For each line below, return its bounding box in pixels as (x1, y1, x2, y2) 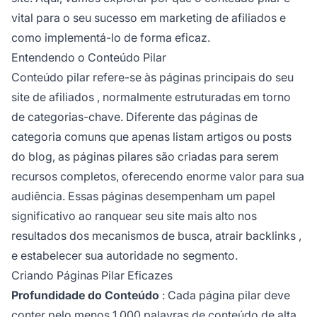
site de (11, 89, 49, 104)
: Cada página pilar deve (159, 287, 290, 302)
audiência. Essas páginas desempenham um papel (11, 188, 275, 203)
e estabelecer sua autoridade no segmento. (11, 248, 238, 263)
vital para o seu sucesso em (11, 10, 159, 25)
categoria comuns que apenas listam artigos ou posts (11, 129, 292, 144)
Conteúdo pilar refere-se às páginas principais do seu (11, 69, 294, 84)
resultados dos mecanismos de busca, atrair (11, 228, 246, 243)
